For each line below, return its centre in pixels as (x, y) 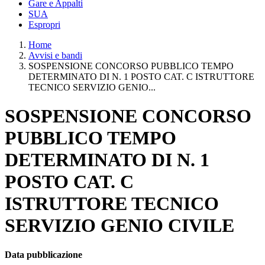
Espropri (44, 25)
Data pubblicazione (43, 254)
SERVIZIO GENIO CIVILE (119, 226)
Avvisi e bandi (55, 55)
